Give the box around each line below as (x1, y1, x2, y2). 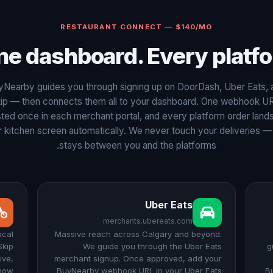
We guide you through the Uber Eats (83, 241, 222, 251)
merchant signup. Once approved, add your (54, 253, 222, 263)
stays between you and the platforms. (59, 140, 216, 151)
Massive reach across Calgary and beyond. (55, 229, 222, 239)
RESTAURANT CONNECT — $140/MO (60, 23, 213, 31)
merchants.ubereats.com (103, 216, 193, 225)
